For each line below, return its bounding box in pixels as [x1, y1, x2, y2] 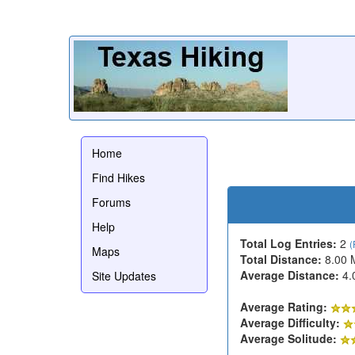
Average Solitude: [240, 330, 337, 346]
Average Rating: [240, 298, 327, 315]
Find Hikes [92, 169, 145, 185]
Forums [92, 193, 131, 210]
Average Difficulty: [240, 314, 340, 330]
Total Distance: [240, 250, 322, 267]
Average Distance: [240, 266, 339, 283]
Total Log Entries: [240, 235, 337, 251]
